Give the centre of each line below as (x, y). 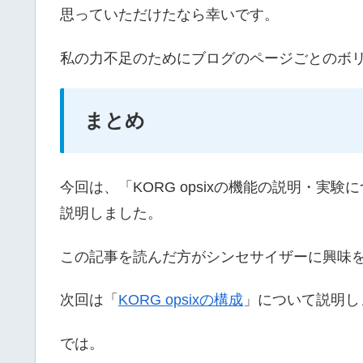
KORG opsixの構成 (181, 300)
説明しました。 (111, 214)
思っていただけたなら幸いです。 (169, 15)
